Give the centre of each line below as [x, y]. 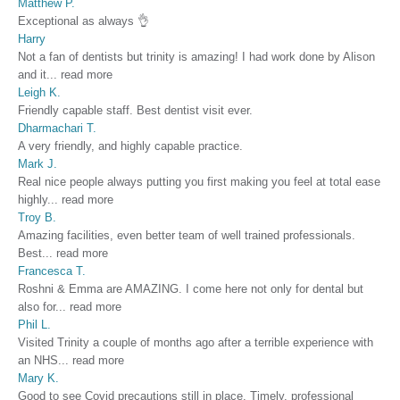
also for [37, 306]
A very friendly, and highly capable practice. [130, 146]
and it [32, 74]
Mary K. [38, 378]
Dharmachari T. [57, 128]
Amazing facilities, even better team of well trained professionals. [187, 235]
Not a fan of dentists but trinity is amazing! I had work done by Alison [196, 56]
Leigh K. [39, 92]
